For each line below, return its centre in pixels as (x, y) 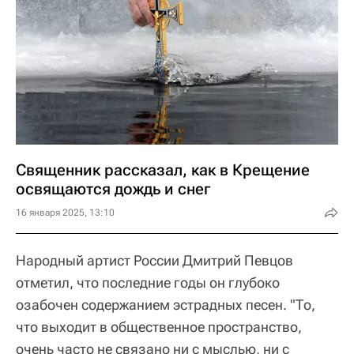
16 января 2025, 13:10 (65, 212)
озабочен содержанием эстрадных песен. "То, (166, 304)
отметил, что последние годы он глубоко (148, 282)
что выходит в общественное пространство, (159, 326)
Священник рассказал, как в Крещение (163, 169)
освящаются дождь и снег (113, 188)
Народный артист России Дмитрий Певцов (154, 260)
